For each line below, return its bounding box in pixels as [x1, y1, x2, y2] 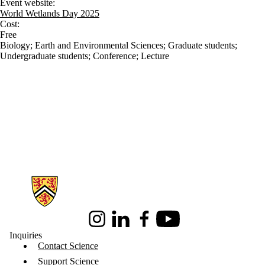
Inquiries [9, 230, 42, 241]
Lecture [141, 50, 169, 61]
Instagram [85, 218, 122, 229]
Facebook [132, 218, 169, 229]
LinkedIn [109, 218, 143, 229]
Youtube [156, 218, 188, 229]
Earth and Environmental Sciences [35, 40, 163, 50]
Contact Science [38, 241, 98, 251]
